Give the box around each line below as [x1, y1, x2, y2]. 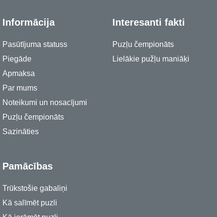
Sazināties [2, 127, 39, 136]
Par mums [2, 83, 37, 92]
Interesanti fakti [112, 16, 185, 28]
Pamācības [2, 160, 53, 171]
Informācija [2, 16, 55, 28]
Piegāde [2, 54, 31, 63]
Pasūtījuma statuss [2, 40, 67, 48]
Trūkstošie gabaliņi [2, 184, 67, 192]
